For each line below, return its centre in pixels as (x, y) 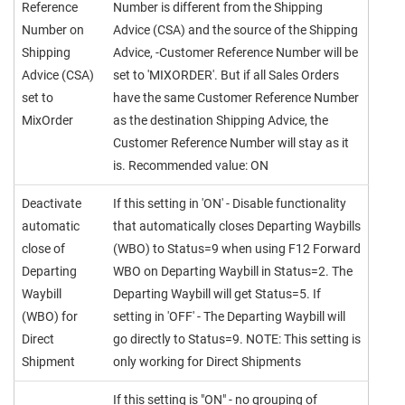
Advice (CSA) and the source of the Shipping (235, 30)
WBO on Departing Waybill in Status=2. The (233, 271)
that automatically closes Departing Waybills (237, 226)
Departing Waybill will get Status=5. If (217, 294)
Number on (53, 30)
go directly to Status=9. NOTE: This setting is (237, 339)
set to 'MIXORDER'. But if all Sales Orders (226, 75)
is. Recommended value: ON (191, 165)
